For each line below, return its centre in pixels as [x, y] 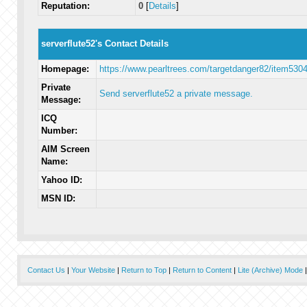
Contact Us [46, 270]
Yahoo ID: [61, 180]
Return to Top [144, 270]
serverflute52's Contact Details [105, 44]
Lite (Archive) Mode [270, 270]
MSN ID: [58, 198]
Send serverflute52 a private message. [176, 94]
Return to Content [202, 270]
